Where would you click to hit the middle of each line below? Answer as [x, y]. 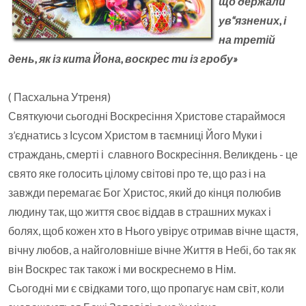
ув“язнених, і [252, 20]
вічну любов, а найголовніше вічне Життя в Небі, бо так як [152, 250]
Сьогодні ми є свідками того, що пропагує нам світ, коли [146, 288]
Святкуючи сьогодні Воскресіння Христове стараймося [147, 116]
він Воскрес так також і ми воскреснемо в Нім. [122, 269]
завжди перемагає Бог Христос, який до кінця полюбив [145, 192]
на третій [247, 39]
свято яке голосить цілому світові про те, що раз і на [137, 173]
